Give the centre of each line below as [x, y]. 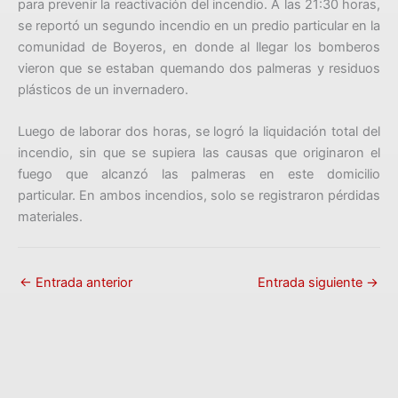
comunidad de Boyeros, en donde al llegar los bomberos [199, 48]
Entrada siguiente [312, 283]
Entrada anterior [82, 283]
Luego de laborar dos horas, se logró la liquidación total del [199, 132]
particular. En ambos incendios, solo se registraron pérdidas [199, 196]
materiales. [50, 217]
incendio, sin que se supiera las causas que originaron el [199, 153]
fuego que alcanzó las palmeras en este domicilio [199, 175]
